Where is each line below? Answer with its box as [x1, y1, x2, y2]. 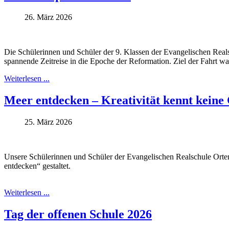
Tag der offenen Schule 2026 [4, 207, 152, 221]
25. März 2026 [25, 117, 72, 126]
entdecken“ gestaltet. [4, 161, 71, 170]
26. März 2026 [25, 12, 72, 21]
